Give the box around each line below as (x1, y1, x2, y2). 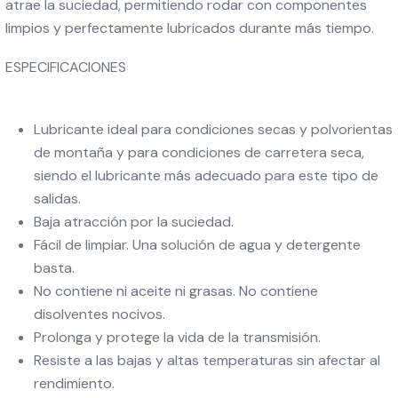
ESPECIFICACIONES (5, 58, 126, 76)
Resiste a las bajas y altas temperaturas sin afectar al (34, 351, 380, 370)
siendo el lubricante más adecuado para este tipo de (34, 166, 378, 185)
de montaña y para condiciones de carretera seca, (34, 143, 364, 162)
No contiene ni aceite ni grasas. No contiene (34, 282, 318, 300)
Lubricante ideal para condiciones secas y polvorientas (34, 120, 393, 139)
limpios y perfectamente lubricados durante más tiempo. (5, 19, 378, 37)
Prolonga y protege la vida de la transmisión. (34, 328, 321, 346)
